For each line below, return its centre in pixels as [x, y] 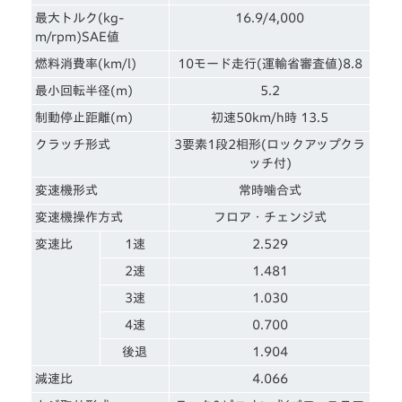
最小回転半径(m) [84, 90]
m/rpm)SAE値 [78, 36]
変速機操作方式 [79, 217]
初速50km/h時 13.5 [270, 117]
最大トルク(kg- [80, 17]
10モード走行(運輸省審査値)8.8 [270, 63]
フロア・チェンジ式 [270, 217]
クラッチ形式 [73, 144]
